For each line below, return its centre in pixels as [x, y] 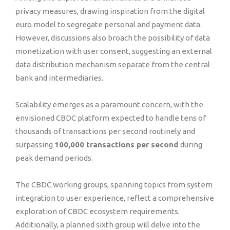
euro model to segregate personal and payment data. [109, 24]
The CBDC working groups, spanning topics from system [114, 185]
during [191, 145]
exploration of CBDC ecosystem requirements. [98, 211]
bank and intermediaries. [59, 78]
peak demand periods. [54, 158]
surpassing [35, 145]
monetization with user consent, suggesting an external [114, 51]
